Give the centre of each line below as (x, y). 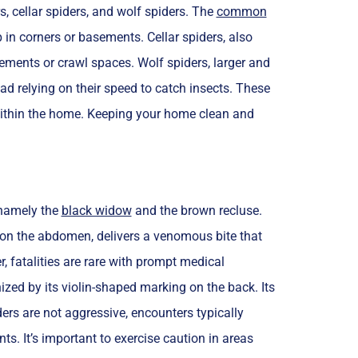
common (241, 11)
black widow (96, 210)
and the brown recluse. (197, 210)
